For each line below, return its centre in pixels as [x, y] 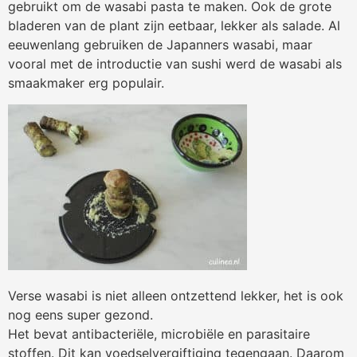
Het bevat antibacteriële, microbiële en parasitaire [159, 334]
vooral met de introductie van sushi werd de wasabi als [175, 64]
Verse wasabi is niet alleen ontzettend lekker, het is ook [176, 296]
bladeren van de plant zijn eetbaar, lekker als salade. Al [174, 26]
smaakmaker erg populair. [86, 83]
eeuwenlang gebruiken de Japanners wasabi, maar [160, 45]
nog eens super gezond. [80, 315]
